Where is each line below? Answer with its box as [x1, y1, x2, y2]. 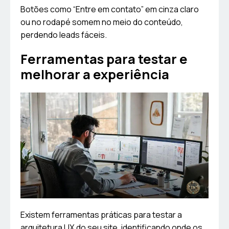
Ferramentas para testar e [20, 50, 188, 68]
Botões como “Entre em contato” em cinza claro [20, 4, 199, 15]
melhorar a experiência [20, 65, 169, 84]
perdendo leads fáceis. [20, 29, 107, 41]
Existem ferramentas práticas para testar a [20, 209, 182, 221]
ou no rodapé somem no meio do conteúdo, [20, 16, 183, 28]
